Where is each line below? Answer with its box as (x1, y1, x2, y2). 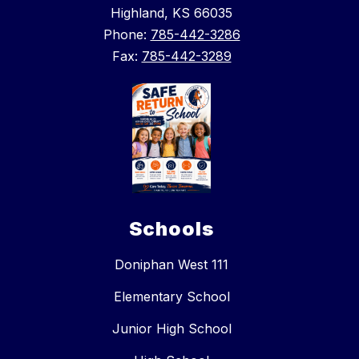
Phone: (103, 26, 151, 43)
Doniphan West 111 (115, 256, 228, 272)
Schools (129, 216, 214, 240)
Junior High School (111, 320, 232, 337)
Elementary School (113, 288, 230, 305)
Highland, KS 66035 (111, 5, 232, 22)
